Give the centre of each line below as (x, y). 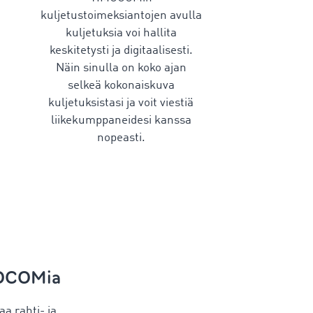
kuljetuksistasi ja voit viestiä (121, 103)
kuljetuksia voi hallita (121, 33)
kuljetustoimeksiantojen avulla (121, 16)
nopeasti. (121, 138)
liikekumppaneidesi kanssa (121, 121)
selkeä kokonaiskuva (121, 86)
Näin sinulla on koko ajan (121, 68)
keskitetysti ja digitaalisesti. (121, 51)
